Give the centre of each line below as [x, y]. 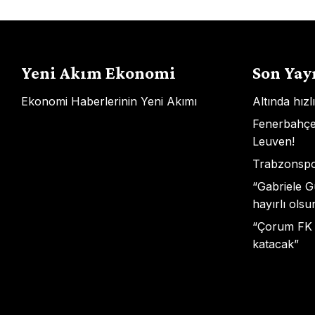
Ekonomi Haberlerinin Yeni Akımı [109, 101]
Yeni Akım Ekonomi [98, 73]
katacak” [275, 244]
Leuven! [273, 141]
